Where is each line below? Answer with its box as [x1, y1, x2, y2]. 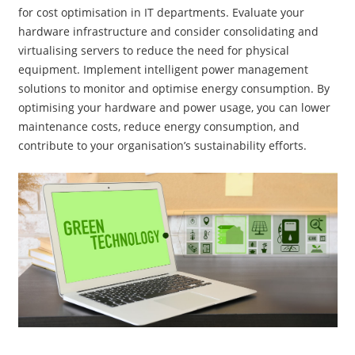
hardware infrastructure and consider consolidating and [17, 24, 319, 40]
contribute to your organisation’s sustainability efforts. [17, 138, 307, 154]
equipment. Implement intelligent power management [17, 62, 308, 78]
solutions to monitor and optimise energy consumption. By [17, 81, 330, 97]
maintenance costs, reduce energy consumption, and [17, 119, 300, 135]
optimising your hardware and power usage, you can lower [17, 100, 330, 116]
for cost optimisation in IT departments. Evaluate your [17, 5, 304, 21]
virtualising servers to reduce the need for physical [17, 43, 289, 59]
